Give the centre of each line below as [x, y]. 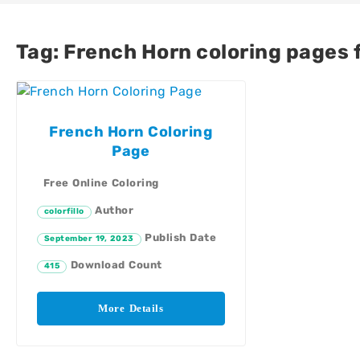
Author [112, 210]
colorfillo [64, 211]
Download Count [115, 264]
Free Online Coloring [101, 182]
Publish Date [178, 237]
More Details [131, 308]
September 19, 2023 [89, 238]
